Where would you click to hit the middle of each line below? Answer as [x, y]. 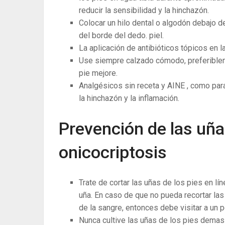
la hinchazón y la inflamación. [129, 98]
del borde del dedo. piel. [121, 35]
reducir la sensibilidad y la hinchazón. [144, 10]
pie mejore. [98, 73]
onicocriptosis [113, 152]
